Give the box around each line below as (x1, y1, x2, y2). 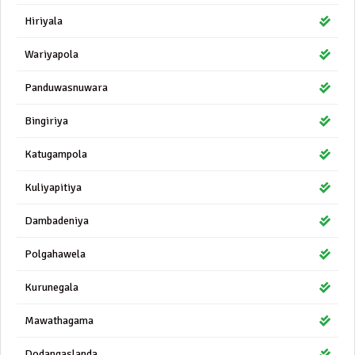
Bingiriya (25, 114, 68, 128)
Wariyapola (25, 48, 78, 61)
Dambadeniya (25, 214, 89, 227)
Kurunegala (25, 281, 78, 294)
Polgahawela (25, 247, 86, 261)
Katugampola (25, 147, 87, 161)
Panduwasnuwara (25, 81, 108, 94)
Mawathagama (25, 314, 94, 327)
